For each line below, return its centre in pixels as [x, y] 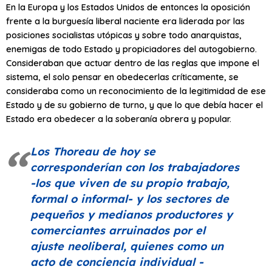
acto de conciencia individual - [117, 262]
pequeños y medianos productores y [131, 214]
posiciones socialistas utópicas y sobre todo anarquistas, [124, 35]
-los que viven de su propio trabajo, [130, 183]
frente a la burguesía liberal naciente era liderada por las [125, 21]
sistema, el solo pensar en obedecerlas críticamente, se [122, 76]
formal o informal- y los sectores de [130, 199]
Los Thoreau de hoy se [93, 151]
